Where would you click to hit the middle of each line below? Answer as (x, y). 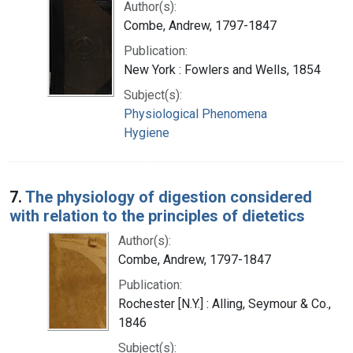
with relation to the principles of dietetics (157, 216)
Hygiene (147, 132)
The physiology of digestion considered (169, 197)
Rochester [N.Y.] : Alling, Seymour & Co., (225, 303)
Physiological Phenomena (195, 113)
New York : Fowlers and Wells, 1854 (222, 69)
